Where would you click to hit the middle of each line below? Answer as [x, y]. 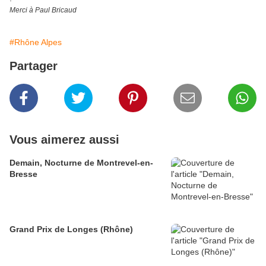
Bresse [23, 174]
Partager [34, 66]
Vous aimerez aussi [64, 140]
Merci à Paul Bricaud [43, 10]
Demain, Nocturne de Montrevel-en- [81, 163]
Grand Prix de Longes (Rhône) [117, 229]
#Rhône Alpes [36, 42]
